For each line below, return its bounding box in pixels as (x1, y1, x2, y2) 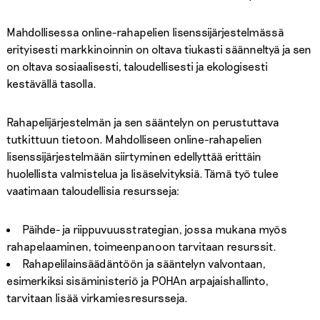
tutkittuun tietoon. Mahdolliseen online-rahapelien (6, 131, 262, 146)
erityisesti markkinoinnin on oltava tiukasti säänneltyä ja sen (6, 41, 311, 56)
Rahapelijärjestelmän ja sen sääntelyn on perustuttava (6, 114, 279, 129)
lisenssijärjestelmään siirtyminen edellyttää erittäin (6, 149, 261, 163)
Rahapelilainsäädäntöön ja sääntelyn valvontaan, (21, 256, 266, 270)
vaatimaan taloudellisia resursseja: (6, 183, 179, 197)
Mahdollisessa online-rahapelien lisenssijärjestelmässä (6, 24, 284, 39)
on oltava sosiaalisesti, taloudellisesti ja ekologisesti (6, 59, 268, 73)
